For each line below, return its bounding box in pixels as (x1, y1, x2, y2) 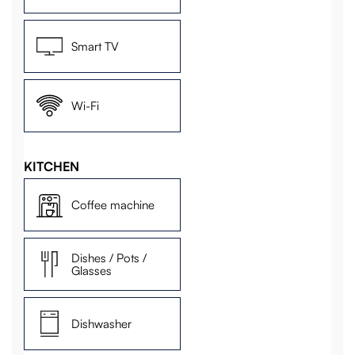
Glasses (71, 262, 113, 278)
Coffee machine (71, 197, 155, 212)
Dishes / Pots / (71, 250, 147, 265)
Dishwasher (71, 315, 132, 331)
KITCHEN (24, 158, 80, 175)
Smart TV (71, 38, 120, 54)
